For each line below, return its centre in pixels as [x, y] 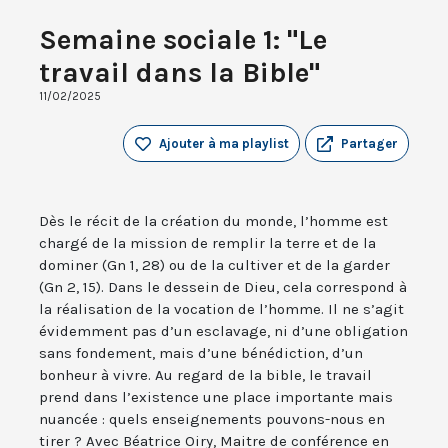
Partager [369, 144]
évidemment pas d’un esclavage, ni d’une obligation [223, 331]
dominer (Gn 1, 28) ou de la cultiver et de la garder [214, 265]
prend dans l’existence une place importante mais [216, 397]
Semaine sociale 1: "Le [183, 40]
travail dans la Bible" [179, 73]
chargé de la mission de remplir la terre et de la [207, 243]
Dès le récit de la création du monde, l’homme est [213, 221]
